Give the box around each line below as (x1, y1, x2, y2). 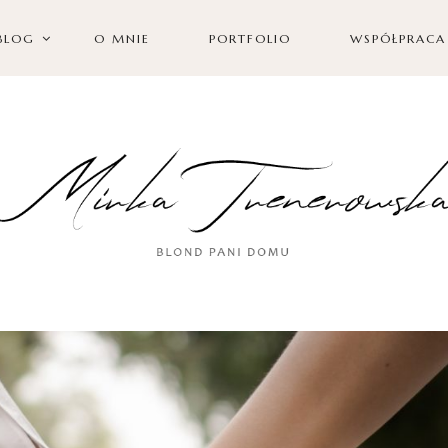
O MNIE (93, 31, 150, 46)
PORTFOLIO (208, 31, 291, 46)
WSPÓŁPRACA (349, 31, 446, 46)
